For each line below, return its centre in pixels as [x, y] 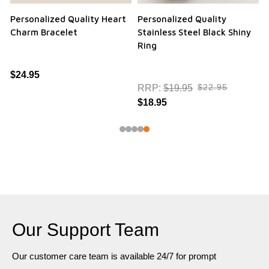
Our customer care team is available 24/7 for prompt [114, 256]
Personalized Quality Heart [68, 19]
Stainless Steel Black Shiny [194, 32]
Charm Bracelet [44, 32]
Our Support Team [86, 229]
